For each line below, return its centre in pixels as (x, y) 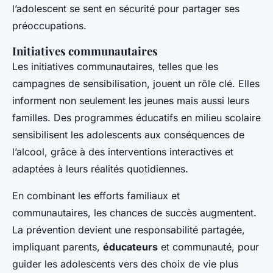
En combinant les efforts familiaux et (96, 196)
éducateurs (130, 247)
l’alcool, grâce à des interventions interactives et (123, 152)
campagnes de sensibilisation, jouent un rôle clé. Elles (136, 84)
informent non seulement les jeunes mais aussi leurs (131, 101)
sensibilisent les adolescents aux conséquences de (128, 135)
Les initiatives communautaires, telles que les (115, 67)
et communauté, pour (208, 247)
